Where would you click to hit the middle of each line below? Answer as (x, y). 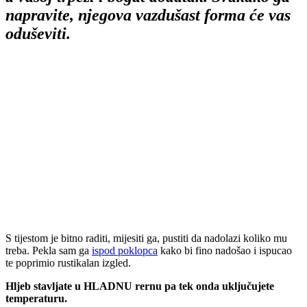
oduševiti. (38, 33)
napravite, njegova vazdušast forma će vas (148, 15)
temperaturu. (36, 298)
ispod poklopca (125, 250)
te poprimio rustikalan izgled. (68, 262)
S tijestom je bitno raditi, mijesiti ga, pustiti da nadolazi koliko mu (146, 238)
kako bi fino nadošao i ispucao (225, 250)
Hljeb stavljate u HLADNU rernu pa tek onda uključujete (140, 286)
